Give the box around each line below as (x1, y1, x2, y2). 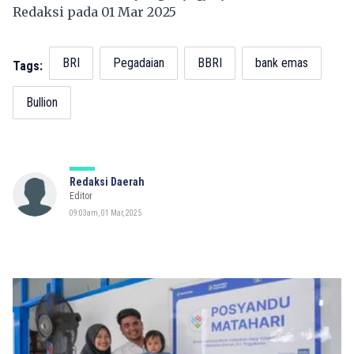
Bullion (26, 95, 58, 111)
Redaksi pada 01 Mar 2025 (13, 4, 183, 21)
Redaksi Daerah (70, 175, 145, 189)
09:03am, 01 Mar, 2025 (70, 209, 141, 218)
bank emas (255, 55, 308, 71)
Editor (70, 190, 92, 202)
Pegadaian (113, 55, 164, 71)
